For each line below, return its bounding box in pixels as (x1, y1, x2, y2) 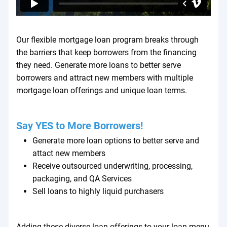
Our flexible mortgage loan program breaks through (16, 34, 199, 45)
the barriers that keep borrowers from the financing (16, 47, 197, 57)
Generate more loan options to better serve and (32, 135, 200, 145)
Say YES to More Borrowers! (16, 119, 143, 132)
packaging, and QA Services (32, 173, 132, 183)
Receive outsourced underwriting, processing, (32, 161, 193, 171)
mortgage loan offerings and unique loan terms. (16, 85, 187, 95)
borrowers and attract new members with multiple (16, 72, 193, 83)
